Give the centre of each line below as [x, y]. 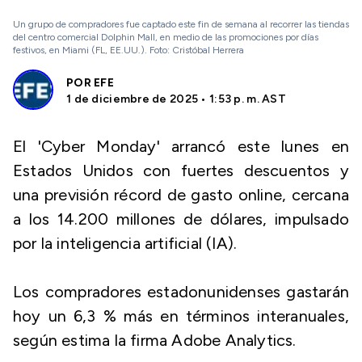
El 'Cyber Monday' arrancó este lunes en [181, 146]
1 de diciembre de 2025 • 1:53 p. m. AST [176, 99]
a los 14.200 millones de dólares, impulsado [181, 219]
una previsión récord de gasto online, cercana [181, 195]
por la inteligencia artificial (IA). [125, 243]
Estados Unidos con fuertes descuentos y [181, 170]
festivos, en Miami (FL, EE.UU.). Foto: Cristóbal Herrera [128, 50]
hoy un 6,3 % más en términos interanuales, [181, 316]
